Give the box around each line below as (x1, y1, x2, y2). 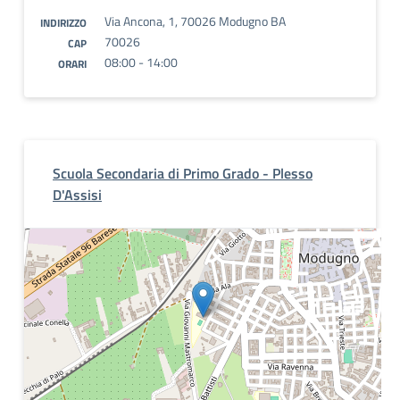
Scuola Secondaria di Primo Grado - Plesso (53, 162, 312, 184)
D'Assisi (53, 184, 102, 205)
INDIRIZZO (40, 14, 87, 31)
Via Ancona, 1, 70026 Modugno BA (104, 12, 286, 30)
